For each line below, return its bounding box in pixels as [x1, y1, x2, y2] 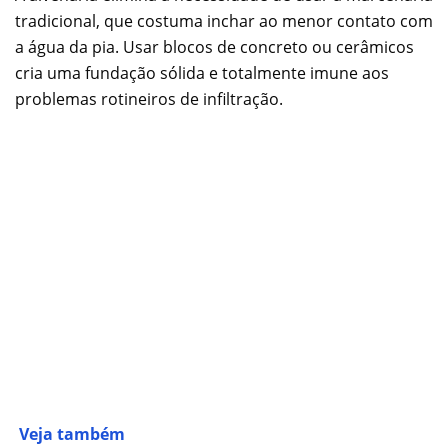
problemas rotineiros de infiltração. [15, 88, 283, 111]
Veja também [19, 423, 125, 446]
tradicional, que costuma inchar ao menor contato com [15, 10, 433, 33]
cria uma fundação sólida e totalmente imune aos [15, 62, 389, 85]
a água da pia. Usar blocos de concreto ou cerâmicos [15, 36, 414, 59]
